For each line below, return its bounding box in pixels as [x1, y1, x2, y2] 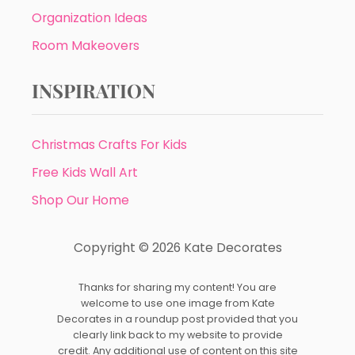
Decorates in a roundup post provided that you [57, 312, 298, 326]
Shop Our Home [32, 191, 129, 209]
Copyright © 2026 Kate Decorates [73, 239, 282, 257]
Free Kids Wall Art [32, 163, 138, 181]
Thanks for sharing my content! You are [78, 281, 277, 294]
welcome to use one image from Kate [80, 296, 275, 310]
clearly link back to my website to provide [72, 328, 283, 342]
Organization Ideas [32, 9, 147, 27]
